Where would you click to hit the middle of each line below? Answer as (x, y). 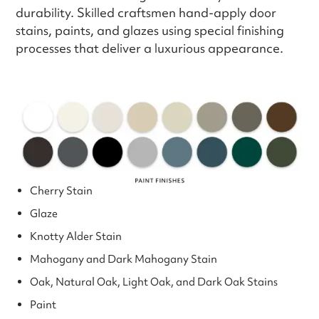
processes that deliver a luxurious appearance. (150, 48)
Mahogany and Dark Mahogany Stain (124, 259)
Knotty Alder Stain (76, 236)
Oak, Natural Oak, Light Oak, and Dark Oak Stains (154, 282)
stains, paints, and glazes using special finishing (150, 31)
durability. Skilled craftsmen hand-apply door (146, 13)
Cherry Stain (62, 190)
